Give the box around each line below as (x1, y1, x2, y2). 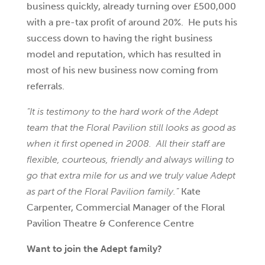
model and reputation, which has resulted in (26, 49, 221, 60)
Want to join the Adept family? (26, 243, 162, 254)
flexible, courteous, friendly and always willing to (26, 154, 234, 165)
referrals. (26, 80, 64, 92)
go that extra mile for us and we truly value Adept (26, 170, 235, 181)
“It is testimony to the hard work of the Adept (26, 106, 218, 117)
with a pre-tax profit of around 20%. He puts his (26, 17, 237, 28)
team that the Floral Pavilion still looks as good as (26, 122, 236, 133)
